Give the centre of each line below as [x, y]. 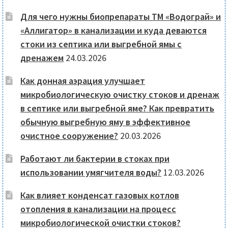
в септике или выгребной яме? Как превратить [118, 108]
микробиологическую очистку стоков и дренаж [120, 95]
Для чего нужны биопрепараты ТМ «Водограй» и [121, 17]
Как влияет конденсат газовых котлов [100, 195]
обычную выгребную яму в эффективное [106, 122]
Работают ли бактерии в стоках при [95, 159]
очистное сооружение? [69, 136]
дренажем [42, 58]
